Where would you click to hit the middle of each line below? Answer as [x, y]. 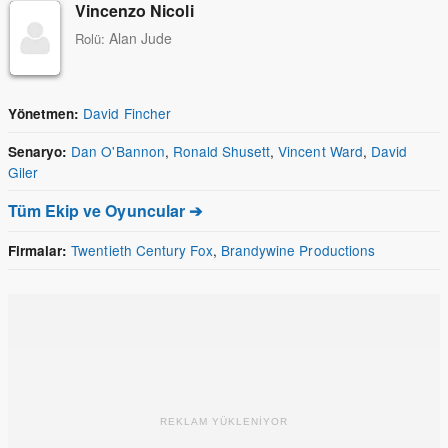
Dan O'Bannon [118, 150]
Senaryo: [38, 151]
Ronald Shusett [221, 150]
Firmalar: [38, 250]
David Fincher [127, 112]
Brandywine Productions [298, 249]
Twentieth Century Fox [142, 249]
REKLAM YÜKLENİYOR [224, 421]
